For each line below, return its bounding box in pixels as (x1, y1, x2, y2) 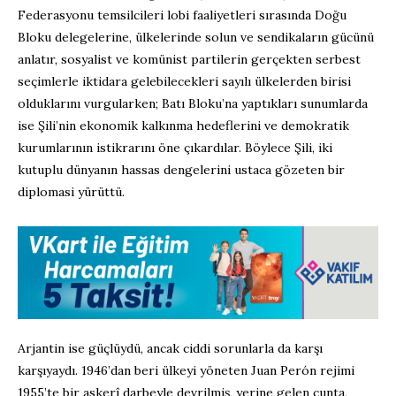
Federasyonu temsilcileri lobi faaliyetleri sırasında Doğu (18, 6, 346, 23)
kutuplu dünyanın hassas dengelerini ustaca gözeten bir (18, 161, 345, 178)
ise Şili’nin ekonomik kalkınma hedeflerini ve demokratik (18, 117, 349, 133)
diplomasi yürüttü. (18, 183, 125, 200)
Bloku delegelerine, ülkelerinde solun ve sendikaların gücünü (18, 28, 374, 45)
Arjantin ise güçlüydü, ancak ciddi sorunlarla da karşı (18, 339, 323, 356)
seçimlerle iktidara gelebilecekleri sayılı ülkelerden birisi (18, 72, 351, 89)
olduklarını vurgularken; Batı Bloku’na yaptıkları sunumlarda (18, 95, 368, 111)
